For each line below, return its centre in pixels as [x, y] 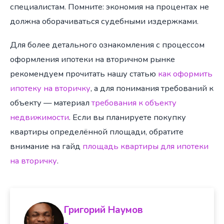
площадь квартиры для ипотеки [145, 146]
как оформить [185, 73]
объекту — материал [51, 102]
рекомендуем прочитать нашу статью [84, 73]
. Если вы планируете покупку [127, 117]
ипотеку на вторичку [50, 88]
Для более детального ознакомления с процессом [107, 44]
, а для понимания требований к [152, 88]
